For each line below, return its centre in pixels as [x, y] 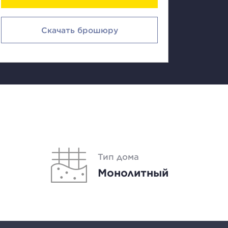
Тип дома [118, 156]
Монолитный [133, 173]
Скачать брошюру [79, 30]
